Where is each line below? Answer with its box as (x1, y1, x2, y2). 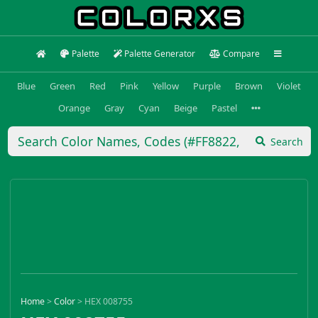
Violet (277, 79, 301, 92)
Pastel (211, 101, 237, 114)
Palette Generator (124, 48, 196, 60)
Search (270, 134, 303, 148)
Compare (222, 48, 260, 60)
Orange (57, 101, 90, 114)
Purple (193, 79, 221, 92)
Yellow (153, 79, 179, 92)
